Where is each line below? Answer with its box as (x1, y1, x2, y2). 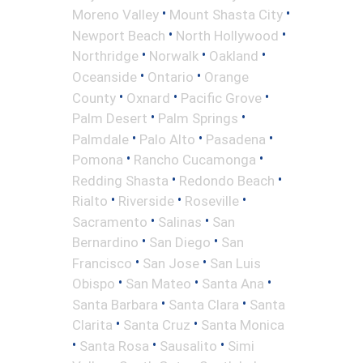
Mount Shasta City (169, 6, 283, 23)
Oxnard (126, 89, 170, 106)
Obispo (72, 275, 115, 292)
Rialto (72, 192, 108, 209)
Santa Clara (169, 296, 239, 313)
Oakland (209, 48, 258, 64)
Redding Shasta (72, 172, 169, 189)
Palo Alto (139, 130, 195, 147)
